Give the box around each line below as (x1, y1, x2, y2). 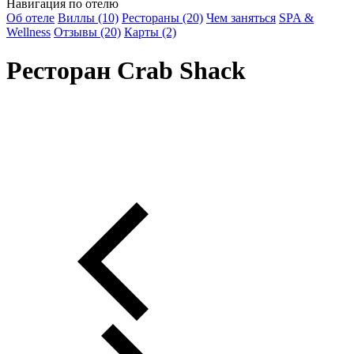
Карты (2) (124, 24, 176, 39)
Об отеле (6, 10, 55, 24)
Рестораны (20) (122, 10, 203, 24)
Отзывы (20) (54, 24, 121, 39)
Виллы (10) (58, 10, 119, 24)
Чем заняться (206, 10, 276, 24)
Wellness (6, 24, 51, 39)
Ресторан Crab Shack (6, 56, 246, 85)
